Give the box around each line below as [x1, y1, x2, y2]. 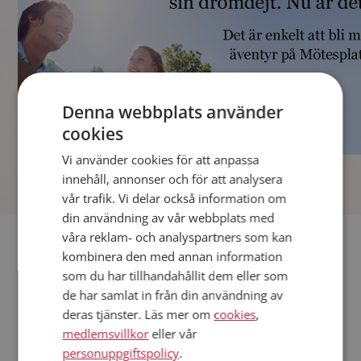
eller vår [148, 326, 197, 342]
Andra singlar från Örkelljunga [24, 276, 176, 289]
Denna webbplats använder [62, 101, 284, 123]
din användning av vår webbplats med [62, 210, 275, 226]
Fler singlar [24, 231, 106, 253]
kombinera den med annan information [62, 248, 283, 264]
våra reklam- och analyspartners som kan [62, 229, 293, 245]
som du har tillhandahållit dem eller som [62, 268, 288, 284]
